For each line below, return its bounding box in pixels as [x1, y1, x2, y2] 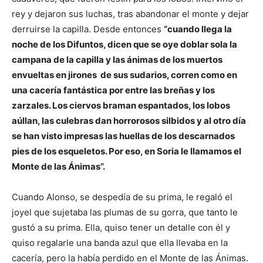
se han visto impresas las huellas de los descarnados [12, 130, 235, 141]
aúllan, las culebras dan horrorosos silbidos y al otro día [12, 114, 246, 126]
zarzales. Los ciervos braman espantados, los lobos [12, 99, 230, 111]
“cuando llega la [164, 23, 232, 35]
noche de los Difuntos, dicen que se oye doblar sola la [12, 38, 237, 50]
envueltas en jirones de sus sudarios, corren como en [12, 69, 237, 80]
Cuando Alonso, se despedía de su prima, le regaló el [12, 191, 232, 203]
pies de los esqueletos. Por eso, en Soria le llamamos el [12, 145, 241, 157]
